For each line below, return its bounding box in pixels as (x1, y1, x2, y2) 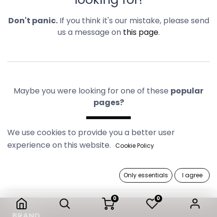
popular (170, 85, 203, 96)
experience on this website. (7, 139, 111, 151)
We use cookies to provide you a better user (7, 126, 175, 138)
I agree (182, 171, 202, 180)
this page (123, 27, 158, 38)
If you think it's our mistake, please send (57, 15, 209, 26)
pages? (93, 97, 124, 108)
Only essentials (124, 171, 169, 180)
